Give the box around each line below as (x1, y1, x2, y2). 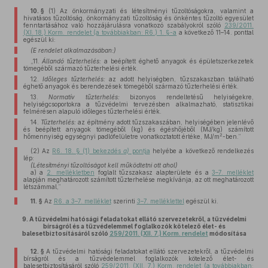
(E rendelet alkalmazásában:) (30, 47, 116, 54)
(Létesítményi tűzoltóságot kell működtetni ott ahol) (30, 162, 178, 169)
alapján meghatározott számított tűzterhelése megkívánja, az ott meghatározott (23, 176, 254, 183)
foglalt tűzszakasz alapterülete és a (94, 169, 212, 176)
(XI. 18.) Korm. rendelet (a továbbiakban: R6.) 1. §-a (23, 29, 177, 36)
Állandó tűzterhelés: (42, 57, 102, 65)
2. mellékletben (47, 169, 95, 176)
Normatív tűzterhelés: (48, 93, 120, 100)
